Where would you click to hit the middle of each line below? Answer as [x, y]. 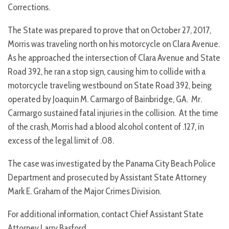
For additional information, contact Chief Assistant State [106, 214]
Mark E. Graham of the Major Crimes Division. [84, 191]
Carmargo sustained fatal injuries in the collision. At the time [113, 113]
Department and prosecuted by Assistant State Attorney [107, 178]
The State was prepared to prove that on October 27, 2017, [109, 30]
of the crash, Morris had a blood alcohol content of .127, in [106, 127]
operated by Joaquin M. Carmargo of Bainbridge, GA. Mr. [105, 99]
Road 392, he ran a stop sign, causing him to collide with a [107, 72]
